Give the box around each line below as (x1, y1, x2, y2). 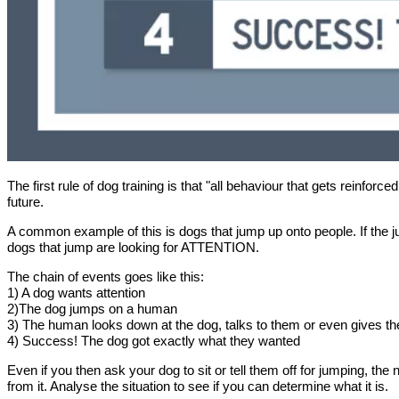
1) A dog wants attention (7, 285, 145, 301)
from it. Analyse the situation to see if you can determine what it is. (7, 379, 388, 395)
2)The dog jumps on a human (7, 301, 177, 317)
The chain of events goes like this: (7, 269, 204, 285)
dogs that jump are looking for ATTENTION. (7, 240, 259, 256)
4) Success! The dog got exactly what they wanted (7, 333, 300, 349)
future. (7, 194, 44, 210)
